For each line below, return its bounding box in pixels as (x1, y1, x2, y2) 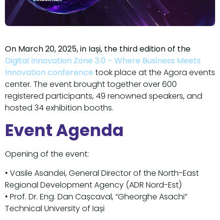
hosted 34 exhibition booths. (5, 102, 113, 113)
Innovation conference (5, 67, 93, 78)
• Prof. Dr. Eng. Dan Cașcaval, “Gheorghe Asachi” (5, 191, 187, 202)
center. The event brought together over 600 (5, 79, 177, 90)
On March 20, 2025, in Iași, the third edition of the (5, 43, 191, 55)
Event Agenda (5, 119, 124, 142)
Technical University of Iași (5, 202, 105, 214)
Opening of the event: (5, 148, 89, 160)
